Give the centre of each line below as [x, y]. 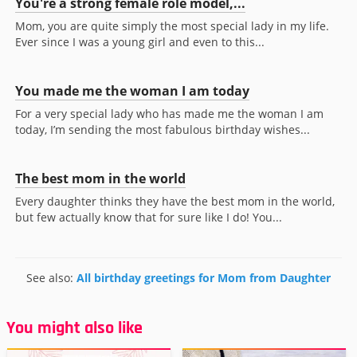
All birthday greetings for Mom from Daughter [204, 278]
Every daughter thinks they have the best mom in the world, [175, 202]
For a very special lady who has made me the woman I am [169, 114]
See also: [51, 278]
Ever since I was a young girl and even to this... [140, 42]
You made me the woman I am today [132, 91]
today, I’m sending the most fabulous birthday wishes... [163, 130]
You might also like [75, 329]
